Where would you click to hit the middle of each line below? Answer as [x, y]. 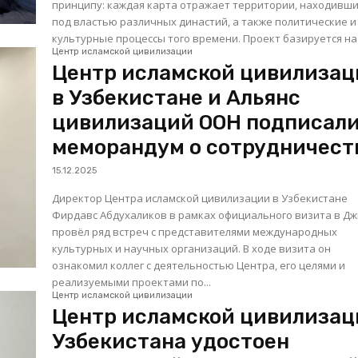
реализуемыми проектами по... [132, 282]
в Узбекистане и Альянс [177, 98]
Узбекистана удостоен [171, 342]
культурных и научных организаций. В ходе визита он [192, 249]
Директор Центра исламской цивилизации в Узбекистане [200, 199]
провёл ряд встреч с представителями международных [195, 232]
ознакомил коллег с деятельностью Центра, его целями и [199, 266]
